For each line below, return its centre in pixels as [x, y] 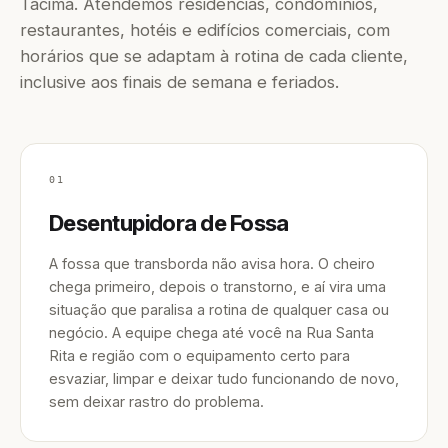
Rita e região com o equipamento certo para [199, 355]
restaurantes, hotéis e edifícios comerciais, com [205, 30]
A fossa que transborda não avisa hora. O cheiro [212, 263]
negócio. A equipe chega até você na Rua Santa [211, 332]
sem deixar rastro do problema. [156, 401]
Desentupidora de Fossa [169, 223]
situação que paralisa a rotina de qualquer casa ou [219, 309]
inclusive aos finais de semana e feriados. [179, 82]
